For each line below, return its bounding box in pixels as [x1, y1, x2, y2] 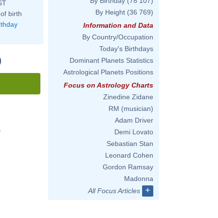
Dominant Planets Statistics [70, 56, 153, 64]
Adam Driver [115, 116, 153, 124]
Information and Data [83, 21, 153, 29]
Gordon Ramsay [103, 163, 153, 171]
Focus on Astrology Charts [64, 81, 153, 89]
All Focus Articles [88, 187, 140, 195]
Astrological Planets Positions [63, 68, 153, 76]
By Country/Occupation [82, 33, 153, 41]
